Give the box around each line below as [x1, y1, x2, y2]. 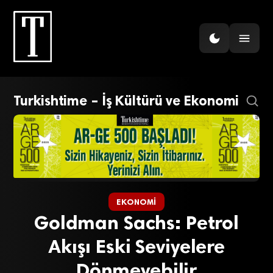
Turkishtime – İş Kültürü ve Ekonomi [13, 93, 239, 110]
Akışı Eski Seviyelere [48, 234, 225, 258]
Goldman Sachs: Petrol [34, 210, 239, 234]
